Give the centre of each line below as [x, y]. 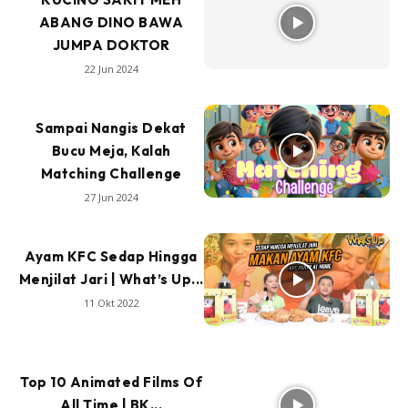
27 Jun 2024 [111, 198]
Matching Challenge [111, 174]
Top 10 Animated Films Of [111, 382]
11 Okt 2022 [111, 303]
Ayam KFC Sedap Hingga [111, 257]
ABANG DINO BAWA [111, 23]
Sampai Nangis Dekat [111, 128]
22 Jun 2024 [111, 69]
